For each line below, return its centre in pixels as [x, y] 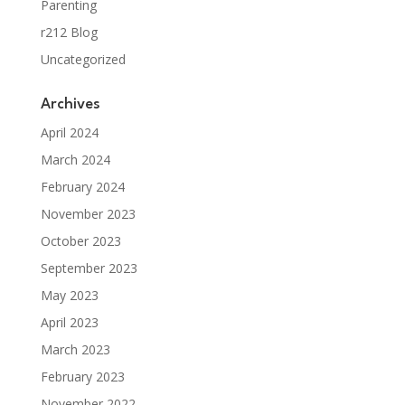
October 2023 [80, 240]
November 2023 [88, 213]
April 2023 [69, 322]
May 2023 [69, 295]
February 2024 [82, 186]
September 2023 [89, 268]
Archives [70, 104]
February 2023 [82, 376]
